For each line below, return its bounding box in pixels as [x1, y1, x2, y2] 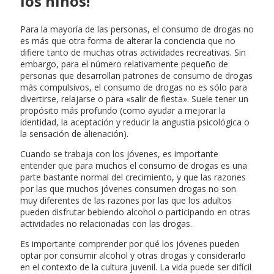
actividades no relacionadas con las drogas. [20, 217, 192, 229]
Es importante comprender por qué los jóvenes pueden [20, 237, 239, 250]
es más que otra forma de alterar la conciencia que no [20, 34, 235, 46]
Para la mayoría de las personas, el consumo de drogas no [20, 23, 254, 35]
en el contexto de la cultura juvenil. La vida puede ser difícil [20, 261, 251, 273]
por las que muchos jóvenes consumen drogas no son [20, 182, 236, 194]
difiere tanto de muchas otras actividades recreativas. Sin [20, 46, 246, 58]
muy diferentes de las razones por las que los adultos [20, 194, 232, 206]
